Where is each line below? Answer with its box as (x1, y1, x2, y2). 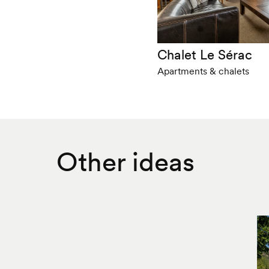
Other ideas (56, 145, 195, 178)
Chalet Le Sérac (157, 46, 253, 63)
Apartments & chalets (157, 64, 250, 77)
